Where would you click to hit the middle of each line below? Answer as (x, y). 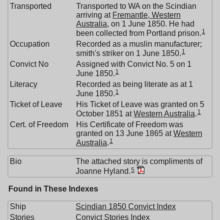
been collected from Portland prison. (139, 33)
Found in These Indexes (53, 189)
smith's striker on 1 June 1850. (129, 54)
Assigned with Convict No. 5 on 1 (134, 64)
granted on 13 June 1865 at (125, 134)
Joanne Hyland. (103, 171)
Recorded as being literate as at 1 (135, 84)
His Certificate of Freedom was (130, 125)
